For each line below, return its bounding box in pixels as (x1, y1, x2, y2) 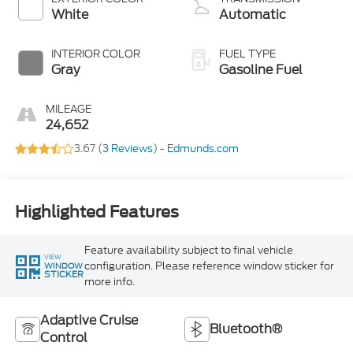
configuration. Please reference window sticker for (84, 258, 334, 273)
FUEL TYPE (219, 46, 276, 62)
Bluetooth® (210, 319, 282, 338)
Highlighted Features (14, 202, 179, 221)
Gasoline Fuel (219, 61, 303, 80)
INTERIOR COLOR (50, 46, 140, 62)
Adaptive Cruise (39, 310, 138, 329)
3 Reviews (102, 141, 153, 157)
